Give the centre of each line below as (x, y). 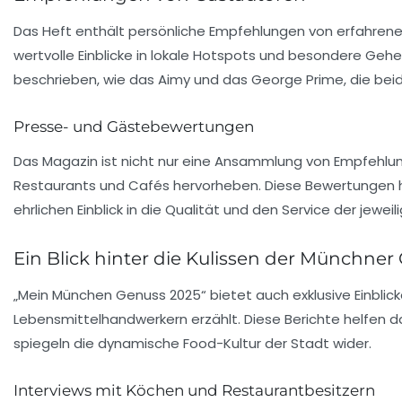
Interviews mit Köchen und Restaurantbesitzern (194, 390)
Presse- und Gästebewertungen (134, 126)
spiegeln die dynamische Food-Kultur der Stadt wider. (192, 343)
